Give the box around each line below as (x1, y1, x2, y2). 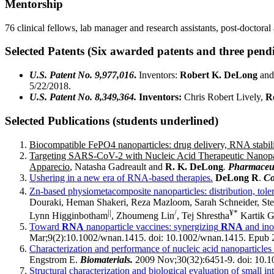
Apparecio (29, 161, 70, 172)
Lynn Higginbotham (29, 210, 108, 221)
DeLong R (215, 172, 259, 183)
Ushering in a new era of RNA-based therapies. (29, 172, 213, 183)
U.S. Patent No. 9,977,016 (29, 70, 134, 81)
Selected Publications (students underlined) (5, 114, 218, 127)
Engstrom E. (29, 254, 80, 265)
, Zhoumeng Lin (111, 210, 174, 221)
